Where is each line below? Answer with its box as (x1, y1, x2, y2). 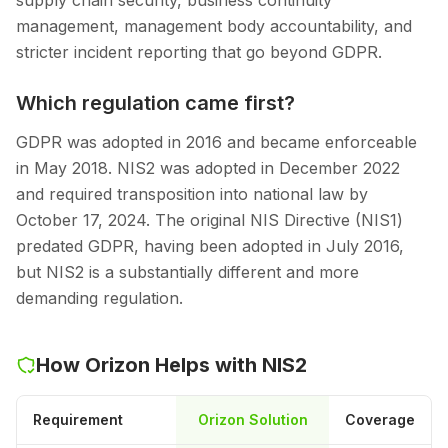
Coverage (345, 411, 415, 429)
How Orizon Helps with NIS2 (36, 353, 307, 378)
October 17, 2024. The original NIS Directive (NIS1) (16, 210, 403, 231)
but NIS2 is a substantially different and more (16, 262, 359, 283)
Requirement (33, 411, 123, 429)
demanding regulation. (16, 288, 183, 309)
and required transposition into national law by (16, 184, 368, 205)
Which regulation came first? (16, 91, 295, 116)
